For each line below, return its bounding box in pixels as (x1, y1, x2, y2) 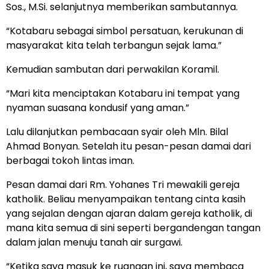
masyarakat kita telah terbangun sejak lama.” (6, 38, 222, 52)
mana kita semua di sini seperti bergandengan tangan (6, 220, 261, 235)
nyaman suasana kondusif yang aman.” (6, 100, 189, 115)
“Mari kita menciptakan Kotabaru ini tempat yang (6, 86, 240, 100)
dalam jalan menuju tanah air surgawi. (6, 235, 183, 249)
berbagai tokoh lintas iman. (6, 153, 134, 168)
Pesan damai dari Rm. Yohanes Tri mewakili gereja (6, 177, 240, 192)
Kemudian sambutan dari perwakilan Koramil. (6, 62, 219, 76)
